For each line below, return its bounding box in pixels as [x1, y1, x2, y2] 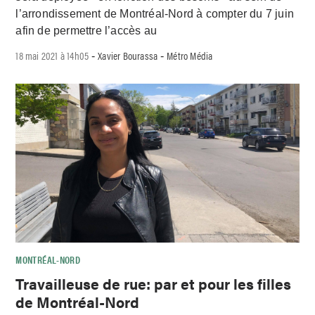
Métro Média [167, 47, 213, 63]
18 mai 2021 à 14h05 [15, 47, 89, 63]
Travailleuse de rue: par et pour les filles [15, 273, 292, 295]
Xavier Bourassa [98, 47, 158, 63]
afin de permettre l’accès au [15, 24, 157, 37]
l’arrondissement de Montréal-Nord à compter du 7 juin [15, 7, 295, 20]
